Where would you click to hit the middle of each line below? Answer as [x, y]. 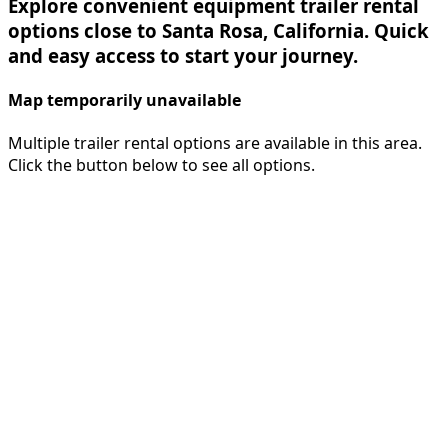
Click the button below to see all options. [161, 165]
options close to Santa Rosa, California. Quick [218, 30]
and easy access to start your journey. [183, 55]
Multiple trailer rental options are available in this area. [215, 143]
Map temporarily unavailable [124, 100]
